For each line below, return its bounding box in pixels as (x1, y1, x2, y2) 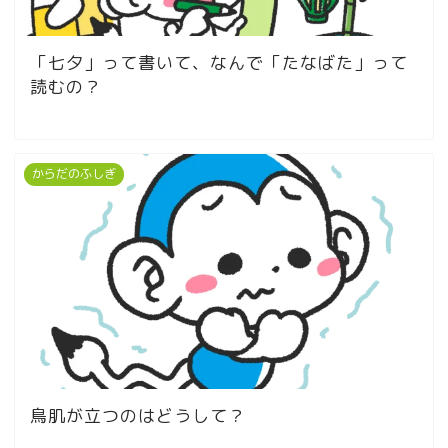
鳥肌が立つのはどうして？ (30, 404, 246, 428)
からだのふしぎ (32, 165, 116, 183)
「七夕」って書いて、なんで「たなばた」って (30, 51, 408, 75)
